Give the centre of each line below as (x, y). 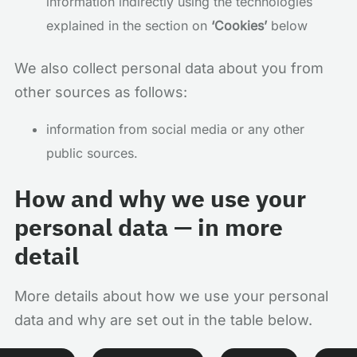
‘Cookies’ (239, 25)
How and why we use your (160, 198)
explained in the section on (129, 25)
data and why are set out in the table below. (163, 320)
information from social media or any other (175, 129)
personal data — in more (149, 227)
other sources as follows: (101, 92)
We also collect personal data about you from (169, 68)
